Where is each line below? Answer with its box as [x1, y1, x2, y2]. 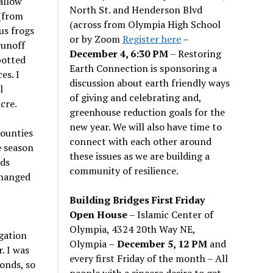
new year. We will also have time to [69, 119, 222, 133]
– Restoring [168, 46, 222, 60]
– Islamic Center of [127, 207, 214, 221]
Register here [122, 32, 182, 46]
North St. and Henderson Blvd [69, 2, 203, 16]
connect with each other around [69, 134, 212, 148]
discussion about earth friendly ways [69, 76, 230, 90]
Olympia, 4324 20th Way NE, [69, 222, 196, 236]
